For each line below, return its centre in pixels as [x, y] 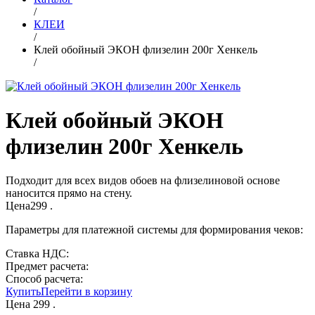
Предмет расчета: [47, 266]
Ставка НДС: [37, 254]
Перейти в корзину [86, 292]
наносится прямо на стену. [69, 193]
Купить [23, 292]
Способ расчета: [44, 279]
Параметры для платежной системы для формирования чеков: [154, 230]
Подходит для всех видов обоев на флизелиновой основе [143, 181]
